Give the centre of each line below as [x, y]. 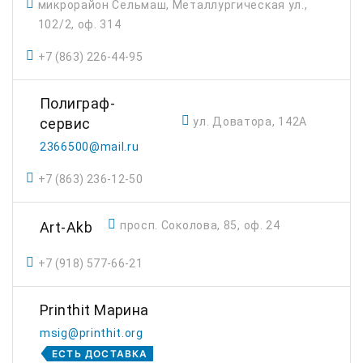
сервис [65, 124]
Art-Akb [66, 227]
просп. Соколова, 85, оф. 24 [200, 225]
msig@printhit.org [92, 333]
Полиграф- [78, 103]
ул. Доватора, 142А [250, 121]
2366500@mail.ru [90, 147]
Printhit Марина [94, 310]
